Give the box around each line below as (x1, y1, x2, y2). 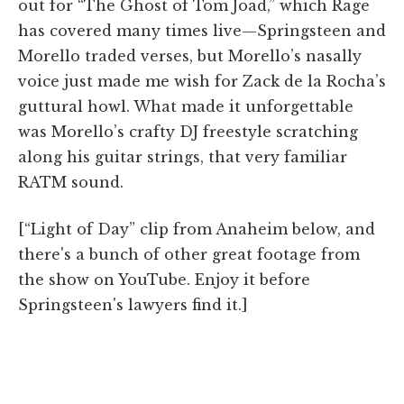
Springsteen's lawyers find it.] (18, 295, 248, 314)
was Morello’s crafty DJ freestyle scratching (18, 122, 358, 141)
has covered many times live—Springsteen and (18, 21, 386, 40)
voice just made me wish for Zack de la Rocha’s (18, 71, 386, 90)
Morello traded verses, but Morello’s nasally (18, 46, 362, 65)
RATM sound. (18, 172, 124, 191)
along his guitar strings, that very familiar (18, 147, 347, 166)
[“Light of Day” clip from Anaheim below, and (18, 219, 375, 238)
